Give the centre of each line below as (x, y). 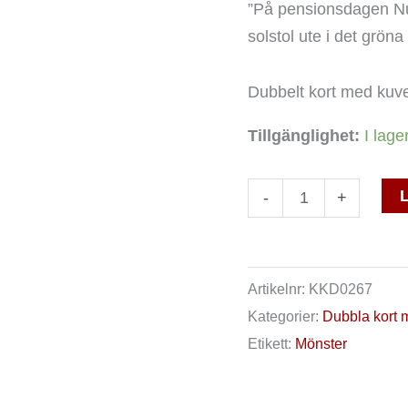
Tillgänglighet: (304, 136)
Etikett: (271, 343)
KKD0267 (341, 288)
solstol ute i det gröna (326, 36)
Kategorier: (285, 316)
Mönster (321, 343)
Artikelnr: (278, 288)
